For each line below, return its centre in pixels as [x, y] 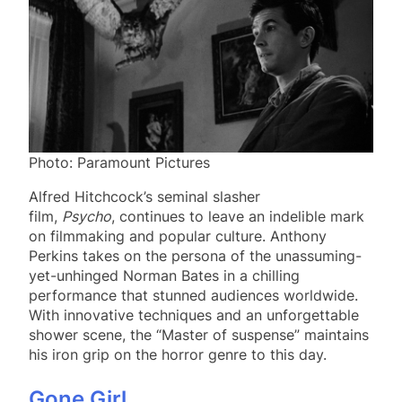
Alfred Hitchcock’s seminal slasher [144, 196]
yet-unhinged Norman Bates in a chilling [164, 275]
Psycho [87, 216]
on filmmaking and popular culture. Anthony [178, 236]
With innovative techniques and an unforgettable [194, 315]
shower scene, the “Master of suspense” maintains [199, 334]
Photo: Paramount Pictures [119, 162]
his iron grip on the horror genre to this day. [178, 354]
